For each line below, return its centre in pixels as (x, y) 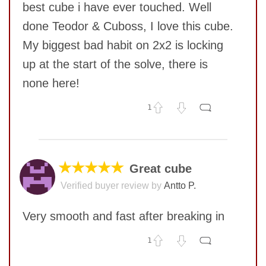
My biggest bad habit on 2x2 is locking (123, 45)
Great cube (161, 169)
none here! (51, 83)
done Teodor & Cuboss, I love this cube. (128, 26)
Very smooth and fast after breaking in (123, 216)
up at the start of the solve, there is (115, 64)
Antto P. (180, 186)
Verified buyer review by (111, 186)
